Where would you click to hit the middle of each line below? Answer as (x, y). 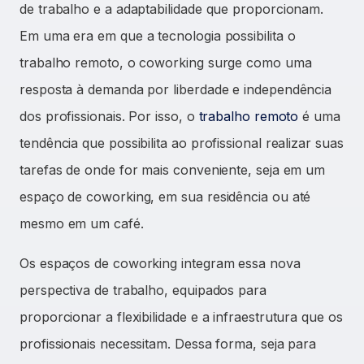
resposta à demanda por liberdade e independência (176, 90)
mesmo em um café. (82, 224)
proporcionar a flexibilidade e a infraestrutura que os (181, 317)
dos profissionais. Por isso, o (109, 117)
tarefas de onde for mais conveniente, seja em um (173, 170)
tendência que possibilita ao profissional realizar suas (182, 143)
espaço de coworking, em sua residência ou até (165, 197)
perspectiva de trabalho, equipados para (143, 290)
